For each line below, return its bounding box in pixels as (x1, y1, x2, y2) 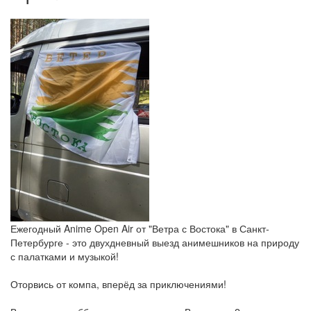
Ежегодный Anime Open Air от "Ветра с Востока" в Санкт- (10, 221, 269, 236)
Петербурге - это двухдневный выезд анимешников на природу (10, 235, 299, 250)
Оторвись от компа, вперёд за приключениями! (10, 277, 226, 292)
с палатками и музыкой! (10, 249, 119, 264)
